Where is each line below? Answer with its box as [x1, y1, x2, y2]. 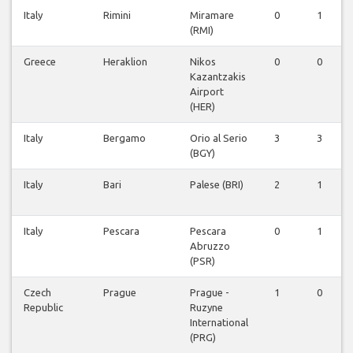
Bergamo [103, 132, 146, 144]
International [190, 317, 248, 329]
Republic [24, 302, 63, 314]
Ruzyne [190, 302, 223, 314]
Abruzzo [190, 240, 230, 252]
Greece [24, 56, 56, 68]
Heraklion [103, 56, 147, 68]
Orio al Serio [190, 132, 247, 144]
